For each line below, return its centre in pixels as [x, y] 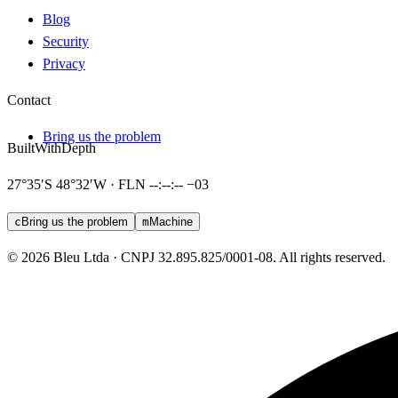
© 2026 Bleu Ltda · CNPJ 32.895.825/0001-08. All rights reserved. [196, 257]
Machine [171, 221]
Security [66, 41]
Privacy [64, 63]
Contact [29, 99]
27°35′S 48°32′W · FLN [78, 184]
